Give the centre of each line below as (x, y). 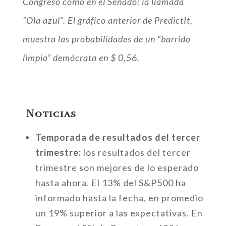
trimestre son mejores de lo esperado (117, 167)
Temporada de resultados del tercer (118, 137)
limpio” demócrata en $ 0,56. (81, 58)
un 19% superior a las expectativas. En (119, 213)
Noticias (51, 113)
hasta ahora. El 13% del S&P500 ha (110, 183)
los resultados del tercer (137, 152)
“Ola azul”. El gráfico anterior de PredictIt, (107, 20)
